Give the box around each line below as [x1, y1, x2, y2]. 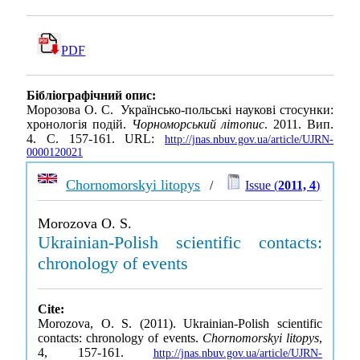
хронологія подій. [27, 117, 132, 132]
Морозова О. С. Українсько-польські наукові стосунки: [27, 103, 333, 117]
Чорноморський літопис [131, 117, 265, 132]
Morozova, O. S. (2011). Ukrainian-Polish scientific [38, 317, 322, 330]
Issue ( [245, 178, 279, 192]
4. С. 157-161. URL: [27, 132, 165, 146]
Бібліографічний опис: [27, 88, 156, 103]
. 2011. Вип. [264, 117, 334, 132]
